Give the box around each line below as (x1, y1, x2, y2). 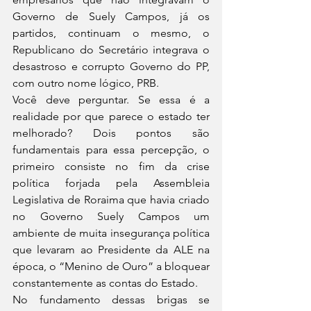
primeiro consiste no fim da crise (12, 160, 210, 173)
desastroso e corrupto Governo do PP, (12, 60, 210, 73)
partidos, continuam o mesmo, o (12, 26, 210, 40)
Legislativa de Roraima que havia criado (12, 193, 210, 206)
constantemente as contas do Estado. (12, 276, 201, 289)
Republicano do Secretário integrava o (12, 43, 210, 56)
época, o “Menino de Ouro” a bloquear (12, 260, 210, 273)
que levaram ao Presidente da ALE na (12, 243, 210, 256)
